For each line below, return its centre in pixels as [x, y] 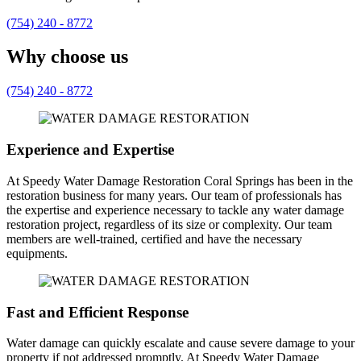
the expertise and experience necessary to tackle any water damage [175, 210]
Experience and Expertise [90, 150]
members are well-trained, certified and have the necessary [154, 239]
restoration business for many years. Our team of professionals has [174, 195]
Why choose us [67, 57]
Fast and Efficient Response [98, 312]
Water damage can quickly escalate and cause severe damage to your [180, 343]
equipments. [37, 253]
